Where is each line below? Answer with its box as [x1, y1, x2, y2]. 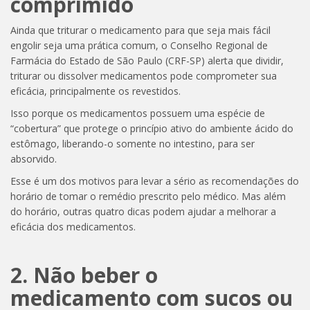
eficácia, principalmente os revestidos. [10, 84, 181, 98]
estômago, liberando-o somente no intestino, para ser [10, 136, 255, 150]
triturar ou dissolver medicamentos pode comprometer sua [10, 69, 277, 82]
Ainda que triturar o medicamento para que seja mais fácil [10, 23, 271, 37]
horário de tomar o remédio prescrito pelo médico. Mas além [10, 189, 286, 203]
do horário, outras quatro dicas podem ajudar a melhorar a [10, 204, 276, 218]
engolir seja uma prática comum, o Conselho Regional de [10, 38, 268, 52]
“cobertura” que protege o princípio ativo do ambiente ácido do [10, 121, 293, 135]
